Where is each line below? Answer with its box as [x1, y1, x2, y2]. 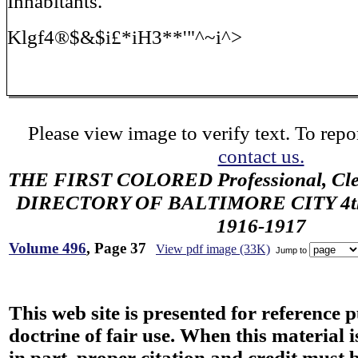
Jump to [273, 245, 309, 255]
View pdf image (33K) [156, 242, 270, 256]
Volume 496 [9, 240, 86, 257]
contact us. [217, 145, 304, 167]
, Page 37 [86, 240, 146, 257]
